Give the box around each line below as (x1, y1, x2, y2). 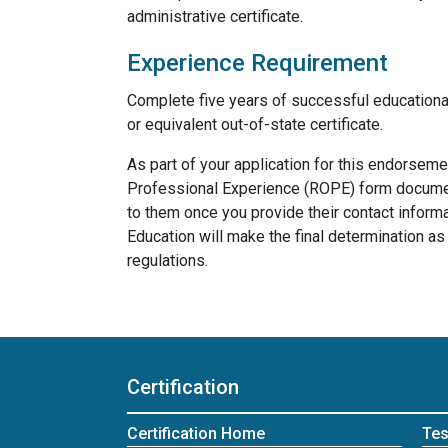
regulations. (127, 251, 208, 270)
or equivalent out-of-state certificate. (127, 115, 383, 134)
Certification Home (127, 424, 265, 443)
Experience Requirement (127, 49, 388, 77)
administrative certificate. (127, 7, 303, 26)
